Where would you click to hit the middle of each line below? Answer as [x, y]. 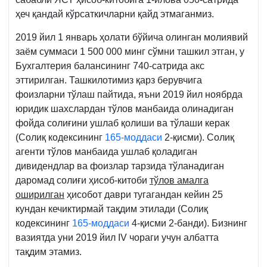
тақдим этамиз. [51, 252]
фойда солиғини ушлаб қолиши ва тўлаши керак [122, 123]
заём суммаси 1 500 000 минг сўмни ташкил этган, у [130, 52]
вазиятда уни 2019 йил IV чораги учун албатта [117, 238]
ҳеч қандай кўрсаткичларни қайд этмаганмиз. [115, 14]
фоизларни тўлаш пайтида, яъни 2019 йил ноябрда [129, 95]
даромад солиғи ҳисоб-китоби [83, 181]
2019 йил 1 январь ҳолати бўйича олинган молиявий [132, 38]
